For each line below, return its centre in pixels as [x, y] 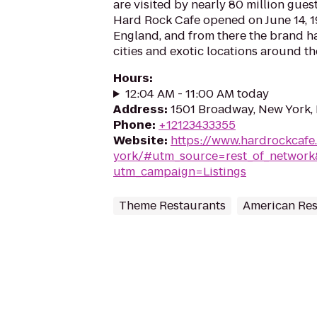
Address [139, 109]
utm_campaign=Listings [180, 172]
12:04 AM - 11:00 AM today [197, 94]
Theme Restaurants [172, 206]
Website [139, 140]
